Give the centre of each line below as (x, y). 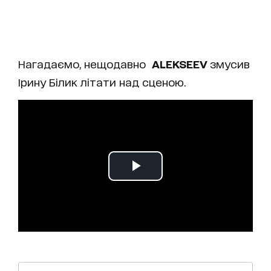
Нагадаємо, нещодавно (83, 63)
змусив (230, 63)
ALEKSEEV (179, 63)
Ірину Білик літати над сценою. (102, 81)
